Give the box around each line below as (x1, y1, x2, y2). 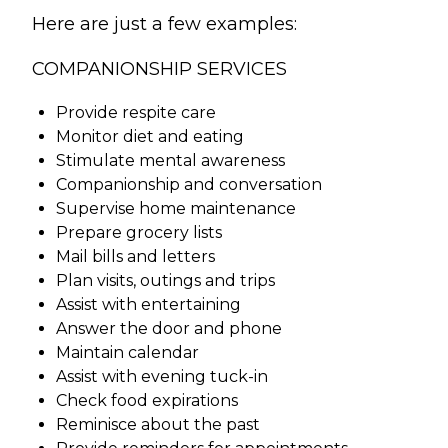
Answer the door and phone (56, 319, 282, 339)
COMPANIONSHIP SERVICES (32, 58, 287, 81)
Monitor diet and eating (56, 127, 244, 147)
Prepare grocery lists (56, 223, 222, 243)
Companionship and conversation (56, 175, 322, 195)
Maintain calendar (56, 343, 199, 363)
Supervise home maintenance (56, 199, 296, 219)
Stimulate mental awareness (56, 151, 285, 171)
